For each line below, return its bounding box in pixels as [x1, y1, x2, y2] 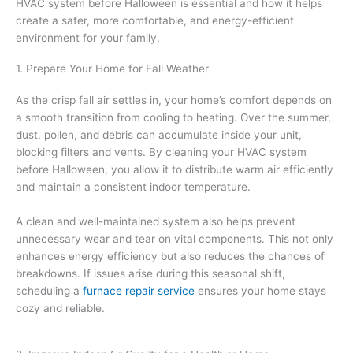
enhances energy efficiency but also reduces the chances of [16, 249, 325, 262]
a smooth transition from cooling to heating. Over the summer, [16, 110, 331, 124]
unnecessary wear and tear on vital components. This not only [16, 232, 333, 245]
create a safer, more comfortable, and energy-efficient [16, 13, 294, 27]
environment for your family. [16, 31, 160, 44]
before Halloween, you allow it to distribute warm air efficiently [16, 162, 333, 176]
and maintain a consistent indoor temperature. [16, 180, 251, 193]
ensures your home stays [195, 284, 326, 297]
